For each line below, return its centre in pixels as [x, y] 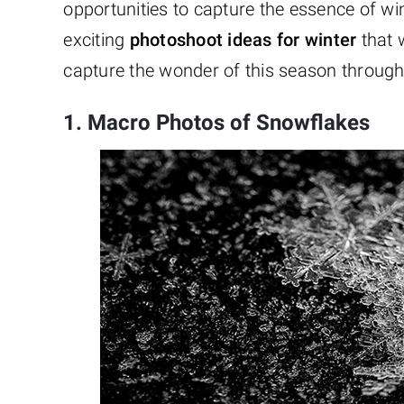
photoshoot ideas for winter [243, 40]
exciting [96, 40]
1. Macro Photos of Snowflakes [217, 123]
